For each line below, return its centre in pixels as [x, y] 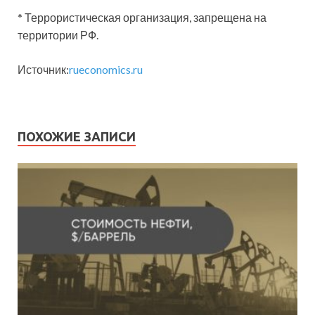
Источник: [43, 69]
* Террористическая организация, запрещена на [142, 17]
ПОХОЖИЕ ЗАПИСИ [77, 136]
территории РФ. [58, 34]
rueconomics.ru [106, 69]
